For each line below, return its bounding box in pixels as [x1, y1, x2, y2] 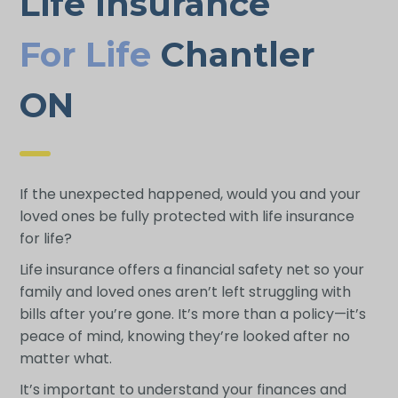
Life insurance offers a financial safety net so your [19, 259, 364, 280]
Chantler [150, 33, 314, 76]
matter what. [19, 347, 112, 369]
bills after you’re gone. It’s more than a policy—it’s [19, 303, 366, 324]
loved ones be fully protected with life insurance [19, 205, 354, 227]
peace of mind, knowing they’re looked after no [19, 325, 350, 346]
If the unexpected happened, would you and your [19, 183, 361, 204]
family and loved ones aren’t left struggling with [19, 281, 351, 302]
